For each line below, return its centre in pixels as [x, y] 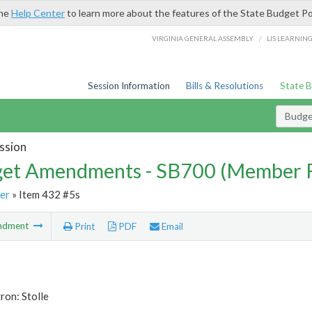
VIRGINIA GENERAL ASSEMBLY [203, 38]
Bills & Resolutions [225, 86]
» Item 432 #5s [45, 194]
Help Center [38, 13]
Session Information [128, 86]
